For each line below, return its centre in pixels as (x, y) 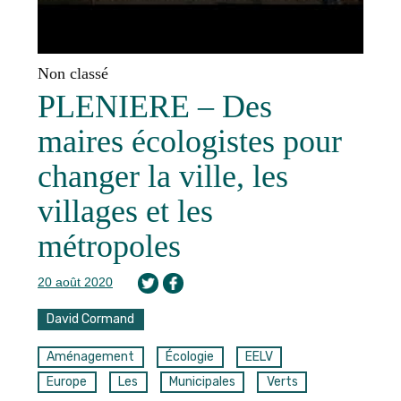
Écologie (190, 357)
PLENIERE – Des (155, 107)
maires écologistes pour (190, 141)
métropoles (109, 246)
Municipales (202, 382)
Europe (67, 382)
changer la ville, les (163, 176)
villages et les (125, 211)
